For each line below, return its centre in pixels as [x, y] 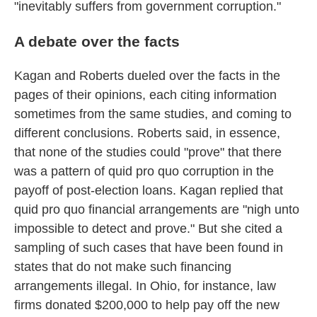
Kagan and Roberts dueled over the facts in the [147, 75]
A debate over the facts [97, 41]
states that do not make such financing [123, 266]
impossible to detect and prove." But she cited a [148, 228]
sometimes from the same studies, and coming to [153, 114]
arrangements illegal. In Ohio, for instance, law [145, 286]
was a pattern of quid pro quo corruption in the [144, 171]
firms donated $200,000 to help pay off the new [147, 305]
